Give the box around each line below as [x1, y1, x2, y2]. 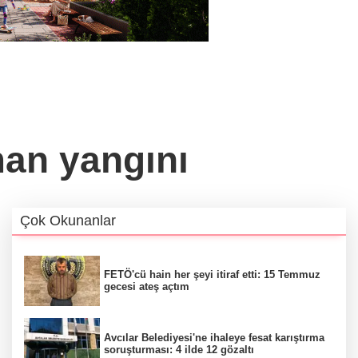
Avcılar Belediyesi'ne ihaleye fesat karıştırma [104, 331, 324, 344]
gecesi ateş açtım [104, 280, 189, 293]
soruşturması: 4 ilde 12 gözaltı [104, 343, 254, 356]
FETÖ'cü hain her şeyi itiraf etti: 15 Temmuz [104, 268, 320, 281]
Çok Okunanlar [20, 212, 116, 229]
